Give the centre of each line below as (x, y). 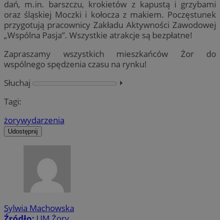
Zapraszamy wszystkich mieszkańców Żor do (110, 54)
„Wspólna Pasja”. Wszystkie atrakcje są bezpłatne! (98, 35)
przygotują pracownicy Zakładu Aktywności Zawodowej (110, 25)
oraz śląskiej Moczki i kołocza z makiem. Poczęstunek (110, 14)
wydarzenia (42, 120)
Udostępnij (23, 132)
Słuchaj (17, 83)
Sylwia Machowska (39, 208)
